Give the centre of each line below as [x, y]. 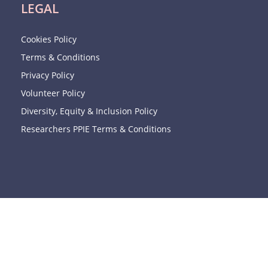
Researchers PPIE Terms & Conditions [96, 129]
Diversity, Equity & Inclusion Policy [89, 111]
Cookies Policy [48, 39]
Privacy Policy [47, 75]
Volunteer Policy [53, 93]
